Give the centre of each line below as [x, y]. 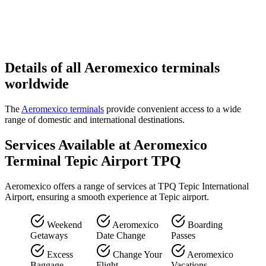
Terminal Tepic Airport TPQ [93, 161]
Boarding [204, 224]
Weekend [63, 224]
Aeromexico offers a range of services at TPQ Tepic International [127, 186]
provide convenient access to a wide [172, 109]
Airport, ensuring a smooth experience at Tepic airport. [107, 197]
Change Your [136, 254]
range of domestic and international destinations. [95, 120]
